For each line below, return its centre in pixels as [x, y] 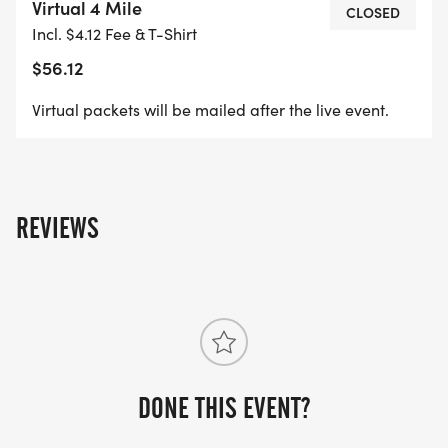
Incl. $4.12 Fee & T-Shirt [114, 34]
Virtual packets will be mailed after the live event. [210, 110]
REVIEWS [57, 228]
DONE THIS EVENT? [224, 408]
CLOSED [373, 12]
